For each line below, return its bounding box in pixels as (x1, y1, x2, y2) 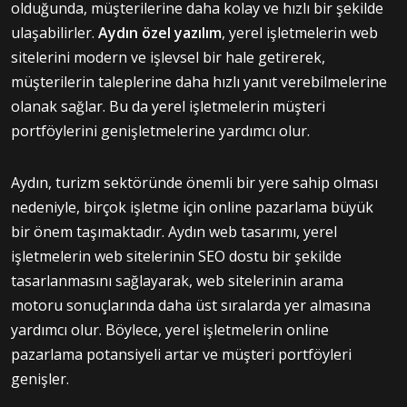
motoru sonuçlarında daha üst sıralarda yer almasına (11, 294, 371, 315)
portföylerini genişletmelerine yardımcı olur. (11, 120, 310, 141)
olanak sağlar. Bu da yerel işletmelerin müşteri (11, 95, 325, 116)
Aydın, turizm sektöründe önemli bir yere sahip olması (11, 172, 378, 193)
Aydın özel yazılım (98, 22, 222, 43)
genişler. (11, 368, 69, 389)
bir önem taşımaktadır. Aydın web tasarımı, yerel (11, 221, 337, 242)
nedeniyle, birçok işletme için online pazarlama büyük (11, 196, 373, 217)
